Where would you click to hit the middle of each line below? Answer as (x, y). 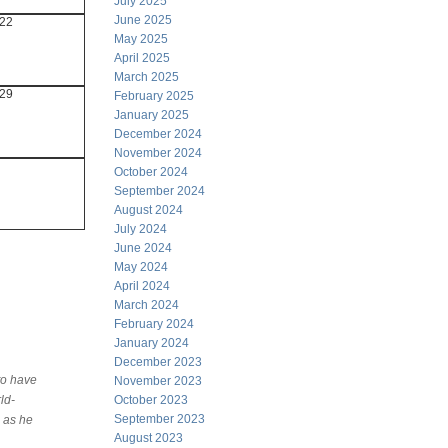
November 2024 (158, 153)
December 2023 (158, 362)
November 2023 (158, 381)
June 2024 (143, 248)
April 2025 (142, 58)
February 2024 (154, 324)
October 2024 (151, 172)
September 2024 (159, 191)
